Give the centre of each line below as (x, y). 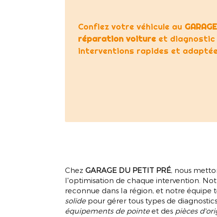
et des (163, 211)
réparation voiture (117, 39)
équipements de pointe (108, 211)
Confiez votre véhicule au (132, 27)
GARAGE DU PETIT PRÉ (128, 170)
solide (76, 201)
